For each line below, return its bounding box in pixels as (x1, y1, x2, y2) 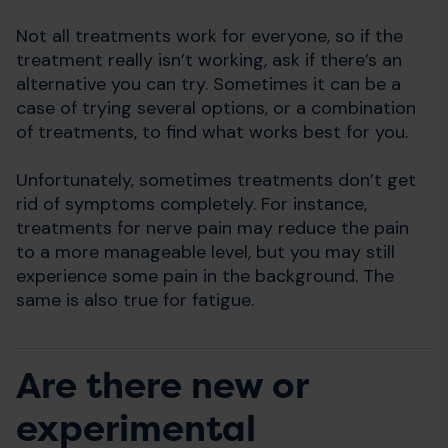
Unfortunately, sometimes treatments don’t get (16, 168, 416, 193)
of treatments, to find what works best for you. (16, 120, 408, 145)
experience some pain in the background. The (16, 264, 394, 289)
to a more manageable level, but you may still (16, 240, 395, 265)
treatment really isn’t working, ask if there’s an (16, 48, 402, 73)
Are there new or (16, 363, 308, 410)
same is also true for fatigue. (16, 288, 254, 313)
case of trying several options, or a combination (16, 96, 416, 121)
